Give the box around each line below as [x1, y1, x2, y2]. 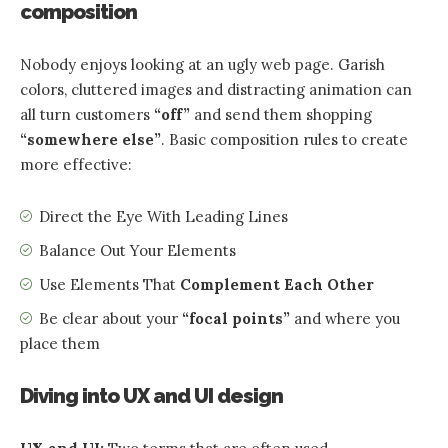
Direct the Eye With [39, 206, 181, 226]
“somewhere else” [20, 129, 161, 149]
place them [20, 333, 100, 353]
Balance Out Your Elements [39, 240, 236, 260]
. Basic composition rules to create [161, 129, 408, 149]
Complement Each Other [176, 274, 374, 294]
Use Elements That [39, 274, 176, 294]
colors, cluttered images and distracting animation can [20, 79, 412, 99]
